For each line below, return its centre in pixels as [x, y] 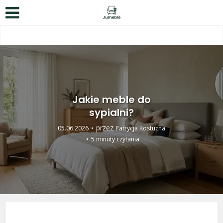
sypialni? [111, 112]
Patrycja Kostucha [140, 128]
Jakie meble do [111, 100]
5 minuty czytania [115, 139]
